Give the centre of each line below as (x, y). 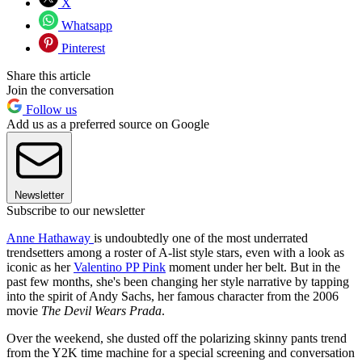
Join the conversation (60, 90)
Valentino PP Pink (120, 267)
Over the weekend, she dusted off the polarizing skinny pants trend (177, 339)
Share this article (48, 76)
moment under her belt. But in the (253, 267)
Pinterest (82, 48)
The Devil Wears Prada (101, 311)
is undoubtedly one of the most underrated (201, 238)
